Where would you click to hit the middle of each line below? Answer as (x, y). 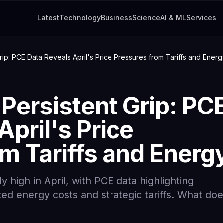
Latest (48, 18)
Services (201, 18)
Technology (80, 18)
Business (116, 18)
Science (146, 18)
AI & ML (173, 18)
